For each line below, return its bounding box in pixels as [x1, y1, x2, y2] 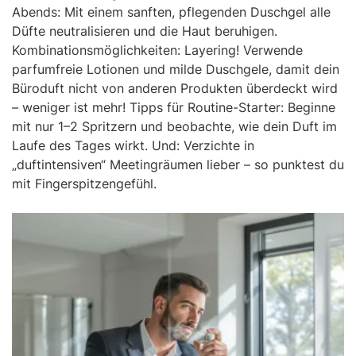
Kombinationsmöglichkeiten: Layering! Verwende [12, 41, 303, 58]
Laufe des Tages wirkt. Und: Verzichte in [12, 137, 254, 153]
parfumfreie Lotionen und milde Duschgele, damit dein [12, 60, 339, 77]
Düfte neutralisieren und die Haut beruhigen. [12, 22, 277, 39]
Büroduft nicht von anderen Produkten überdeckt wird [12, 79, 338, 96]
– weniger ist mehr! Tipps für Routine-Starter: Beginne [12, 99, 335, 115]
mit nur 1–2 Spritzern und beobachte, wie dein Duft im [12, 118, 337, 134]
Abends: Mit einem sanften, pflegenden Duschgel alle [12, 3, 331, 20]
